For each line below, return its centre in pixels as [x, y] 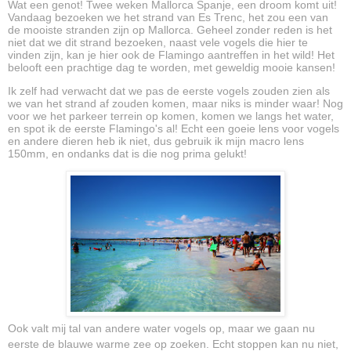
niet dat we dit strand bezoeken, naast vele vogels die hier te [158, 42]
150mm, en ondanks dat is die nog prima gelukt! [127, 153]
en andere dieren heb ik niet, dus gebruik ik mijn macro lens [156, 141]
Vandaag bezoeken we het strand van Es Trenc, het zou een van [168, 17]
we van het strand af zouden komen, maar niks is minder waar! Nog [175, 103]
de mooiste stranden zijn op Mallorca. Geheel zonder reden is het [170, 29]
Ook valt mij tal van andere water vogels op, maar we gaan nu [161, 328]
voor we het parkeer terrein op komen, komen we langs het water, [171, 116]
